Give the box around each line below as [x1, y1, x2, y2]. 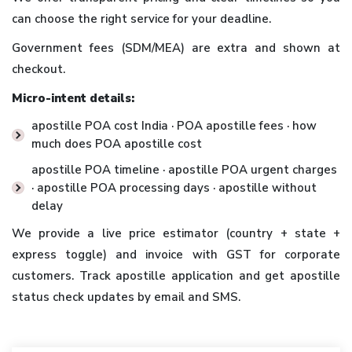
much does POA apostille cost [31, 135, 202, 152]
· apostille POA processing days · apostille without [31, 179, 317, 196]
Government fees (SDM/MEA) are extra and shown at [12, 39, 340, 56]
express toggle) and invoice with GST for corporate [12, 246, 340, 262]
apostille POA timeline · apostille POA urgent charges [31, 161, 337, 178]
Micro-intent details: [12, 90, 134, 106]
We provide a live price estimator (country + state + [12, 225, 340, 241]
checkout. [12, 60, 65, 77]
